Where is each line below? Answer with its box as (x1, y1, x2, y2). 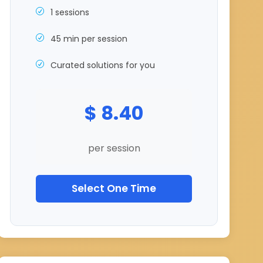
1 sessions (50, 6, 89, 18)
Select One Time (72, 181, 156, 195)
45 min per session (50, 33, 127, 45)
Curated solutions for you (50, 59, 155, 71)
